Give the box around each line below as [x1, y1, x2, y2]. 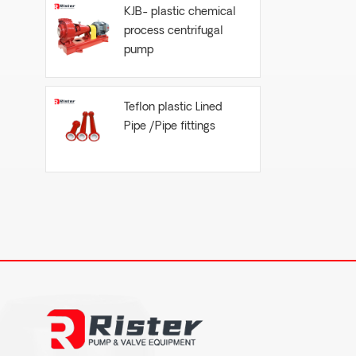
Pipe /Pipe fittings [123, 120, 215, 133]
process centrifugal [123, 25, 223, 37]
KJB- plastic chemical [123, 6, 236, 18]
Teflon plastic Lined [123, 101, 222, 114]
